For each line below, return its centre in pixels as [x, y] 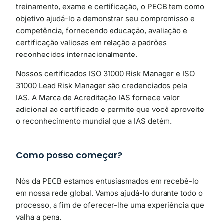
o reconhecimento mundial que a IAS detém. [94, 121]
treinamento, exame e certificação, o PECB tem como [110, 7]
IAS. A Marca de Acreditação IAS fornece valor [98, 97]
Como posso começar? [69, 155]
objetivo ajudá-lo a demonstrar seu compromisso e [105, 19]
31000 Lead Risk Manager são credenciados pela [102, 85]
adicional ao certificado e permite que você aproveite [110, 109]
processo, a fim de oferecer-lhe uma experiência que [110, 205]
